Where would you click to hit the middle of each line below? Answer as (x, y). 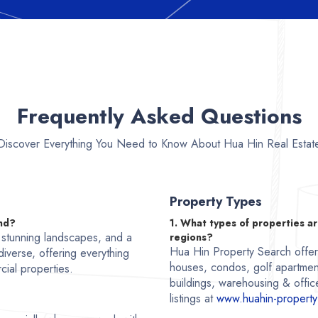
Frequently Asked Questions (159, 116)
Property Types (216, 201)
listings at (193, 298)
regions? (191, 237)
